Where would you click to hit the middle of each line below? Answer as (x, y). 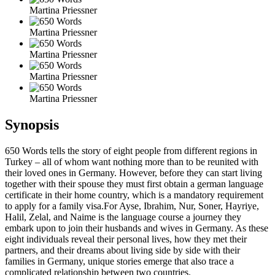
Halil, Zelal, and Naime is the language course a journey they (123, 217)
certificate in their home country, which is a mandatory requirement (134, 195)
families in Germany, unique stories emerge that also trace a (119, 261)
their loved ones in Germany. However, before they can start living (134, 172)
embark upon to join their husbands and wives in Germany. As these (137, 228)
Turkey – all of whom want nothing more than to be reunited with (132, 161)
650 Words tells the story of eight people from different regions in (131, 150)
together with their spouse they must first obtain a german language (134, 184)
